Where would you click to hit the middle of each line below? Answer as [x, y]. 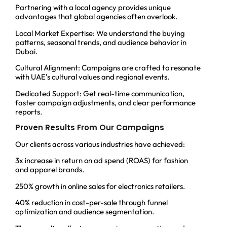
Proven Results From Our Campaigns [90, 128]
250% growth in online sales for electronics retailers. [100, 186]
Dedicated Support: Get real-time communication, [100, 93]
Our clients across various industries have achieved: [100, 144]
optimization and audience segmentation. [85, 212]
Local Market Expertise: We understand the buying [100, 33]
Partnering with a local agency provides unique [93, 8]
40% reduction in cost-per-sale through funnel [91, 203]
